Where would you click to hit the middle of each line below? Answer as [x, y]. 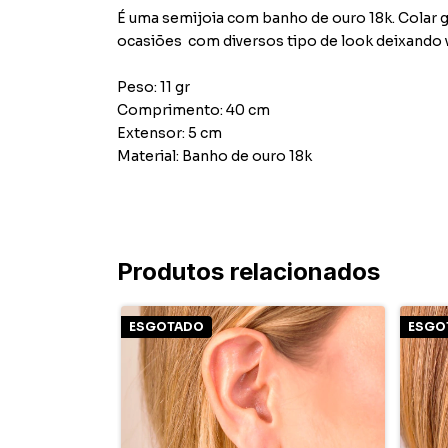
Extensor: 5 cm [169, 133]
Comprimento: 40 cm [193, 110]
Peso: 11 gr [153, 87]
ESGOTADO [166, 326]
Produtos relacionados [248, 271]
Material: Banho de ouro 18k [214, 156]
